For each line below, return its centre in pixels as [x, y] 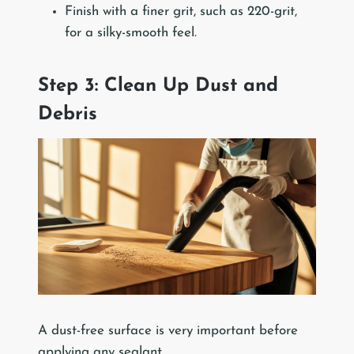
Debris [68, 115]
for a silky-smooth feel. [131, 33]
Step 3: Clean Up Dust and [158, 87]
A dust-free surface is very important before [168, 330]
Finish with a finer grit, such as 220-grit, [181, 12]
